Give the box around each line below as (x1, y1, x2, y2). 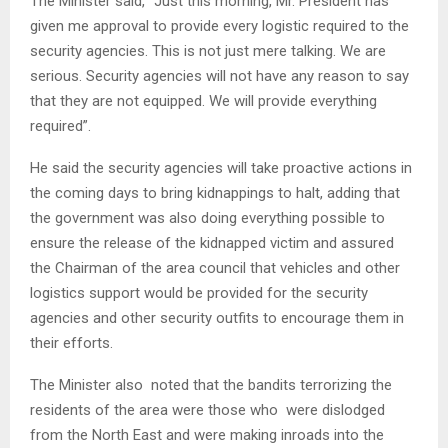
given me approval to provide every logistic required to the (30, 17, 409, 36)
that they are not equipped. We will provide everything (30, 92, 377, 111)
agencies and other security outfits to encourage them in (30, 309, 404, 328)
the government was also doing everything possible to (30, 209, 385, 228)
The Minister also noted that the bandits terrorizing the (30, 376, 392, 395)
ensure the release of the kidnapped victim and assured (30, 234, 394, 253)
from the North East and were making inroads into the (30, 426, 384, 445)
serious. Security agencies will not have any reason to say (30, 67, 409, 86)
